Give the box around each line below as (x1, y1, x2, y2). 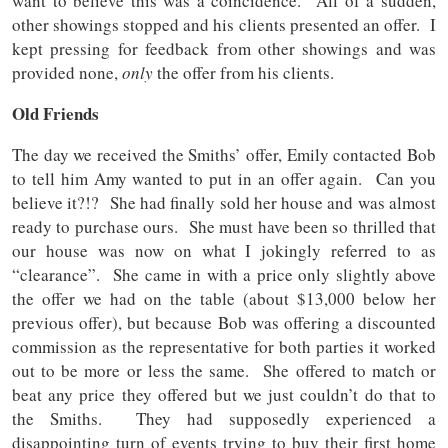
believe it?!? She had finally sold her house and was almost (12, 191, 436, 215)
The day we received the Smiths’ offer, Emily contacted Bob (12, 143, 436, 167)
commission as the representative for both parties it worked (12, 335, 436, 359)
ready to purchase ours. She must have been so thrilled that (12, 215, 436, 239)
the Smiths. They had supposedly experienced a (12, 407, 436, 431)
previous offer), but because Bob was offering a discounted (12, 311, 436, 335)
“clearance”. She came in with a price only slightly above (12, 263, 436, 287)
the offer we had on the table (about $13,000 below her (12, 287, 436, 311)
